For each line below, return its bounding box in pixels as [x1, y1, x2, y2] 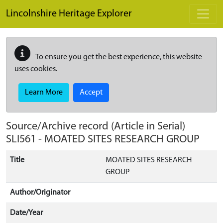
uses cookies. [14, 65, 57, 73]
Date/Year [10, 209, 43, 217]
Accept [80, 89, 103, 97]
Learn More [25, 89, 63, 97]
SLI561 [6, 134, 36, 145]
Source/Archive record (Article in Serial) [6, 121, 185, 132]
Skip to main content [5, 1, 74, 9]
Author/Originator [10, 189, 70, 197]
